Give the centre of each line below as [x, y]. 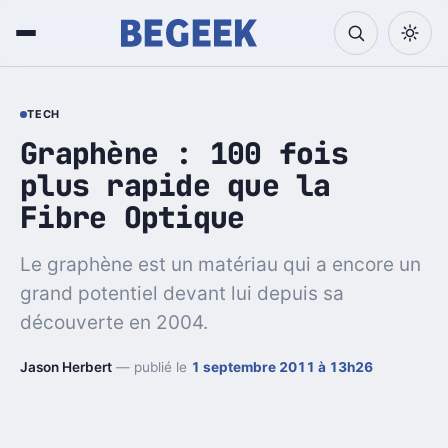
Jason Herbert [66, 366]
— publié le [151, 366]
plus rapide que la [175, 185]
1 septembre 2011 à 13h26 [282, 366]
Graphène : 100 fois [184, 153]
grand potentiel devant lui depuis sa [182, 293]
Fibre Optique [132, 217]
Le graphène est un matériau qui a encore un [220, 264]
